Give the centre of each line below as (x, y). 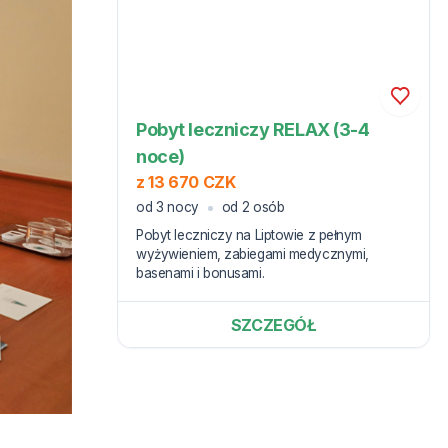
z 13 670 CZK (186, 181)
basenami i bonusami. (200, 273)
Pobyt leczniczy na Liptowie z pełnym (249, 235)
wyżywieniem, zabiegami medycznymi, (252, 254)
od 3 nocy (168, 207)
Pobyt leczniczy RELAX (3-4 (253, 129)
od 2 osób (253, 207)
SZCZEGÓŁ (273, 324)
